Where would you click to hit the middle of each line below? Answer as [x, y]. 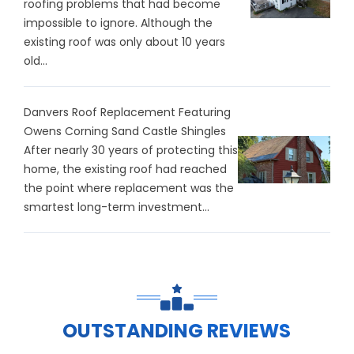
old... [36, 61]
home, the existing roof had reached [125, 169]
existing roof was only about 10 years [124, 42]
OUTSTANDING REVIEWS [177, 331]
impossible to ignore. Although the [118, 23]
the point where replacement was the [129, 188]
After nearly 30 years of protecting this [131, 150]
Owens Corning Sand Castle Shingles [125, 131]
